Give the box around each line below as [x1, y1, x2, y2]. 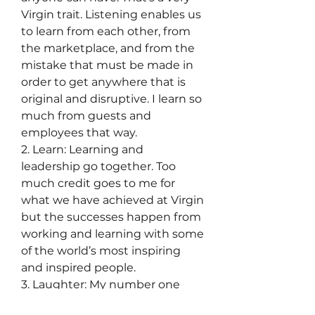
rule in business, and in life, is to [21, 295, 196, 308]
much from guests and [21, 109, 151, 122]
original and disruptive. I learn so [21, 92, 202, 105]
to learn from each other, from [21, 25, 191, 38]
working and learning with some [21, 227, 204, 240]
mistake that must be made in [21, 58, 193, 72]
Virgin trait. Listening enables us [21, 8, 201, 21]
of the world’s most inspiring [21, 244, 181, 257]
